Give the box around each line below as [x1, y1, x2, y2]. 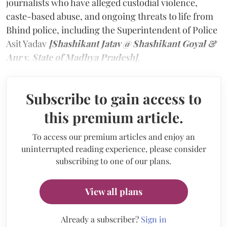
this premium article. [44, 107, 183, 127]
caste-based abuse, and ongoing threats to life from [6, 10, 213, 22]
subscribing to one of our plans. [56, 155, 171, 166]
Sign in [140, 213, 167, 224]
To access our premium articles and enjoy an [32, 131, 195, 142]
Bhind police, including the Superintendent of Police [6, 23, 217, 36]
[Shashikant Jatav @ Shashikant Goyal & [49, 37, 216, 50]
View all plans [85, 185, 142, 198]
